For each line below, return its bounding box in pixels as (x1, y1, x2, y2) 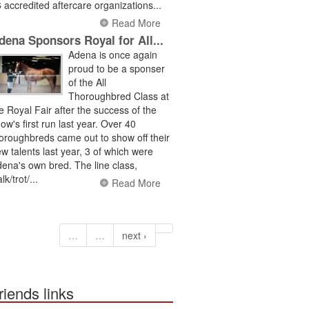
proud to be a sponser (68, 61, 165, 75)
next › (122, 228, 147, 242)
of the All (68, 74, 106, 89)
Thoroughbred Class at (68, 88, 169, 103)
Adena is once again (68, 47, 157, 61)
